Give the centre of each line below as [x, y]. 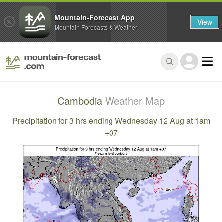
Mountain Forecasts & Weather [96, 27]
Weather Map [135, 101]
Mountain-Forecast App [95, 17]
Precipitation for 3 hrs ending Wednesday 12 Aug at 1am [111, 120]
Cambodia [81, 101]
